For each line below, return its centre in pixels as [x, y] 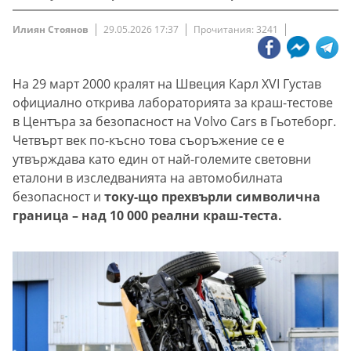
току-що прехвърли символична [212, 197]
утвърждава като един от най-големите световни [162, 159]
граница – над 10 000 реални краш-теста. [147, 216]
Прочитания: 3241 [236, 30]
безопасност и [58, 197]
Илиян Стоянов [51, 30]
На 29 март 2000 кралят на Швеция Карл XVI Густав [167, 84]
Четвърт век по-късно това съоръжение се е [148, 141]
